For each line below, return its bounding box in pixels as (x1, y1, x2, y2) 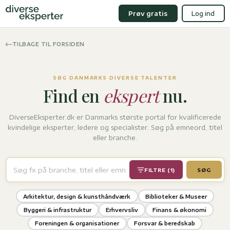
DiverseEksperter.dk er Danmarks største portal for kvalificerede (9, 113, 221, 122)
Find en (43, 84, 103, 107)
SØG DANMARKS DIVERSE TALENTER (53, 74, 177, 81)
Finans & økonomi (152, 206, 207, 213)
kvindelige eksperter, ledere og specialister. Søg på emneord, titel (8, 123, 222, 132)
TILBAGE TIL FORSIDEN (12, 41, 85, 47)
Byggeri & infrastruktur (23, 206, 91, 213)
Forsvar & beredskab (133, 220, 195, 227)
